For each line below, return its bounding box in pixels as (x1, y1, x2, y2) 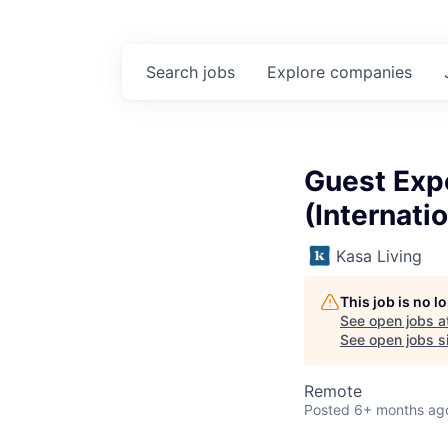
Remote (304, 381, 362, 401)
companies (330, 62, 412, 82)
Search (146, 62, 203, 82)
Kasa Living (336, 246, 422, 266)
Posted (304, 401, 350, 418)
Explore (267, 62, 330, 82)
